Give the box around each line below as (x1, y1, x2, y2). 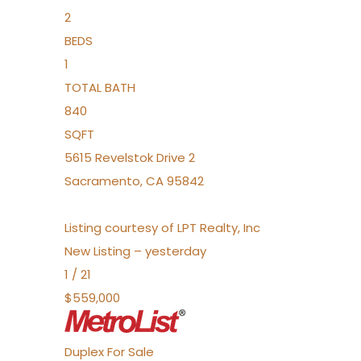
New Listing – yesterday (64, 243, 206, 259)
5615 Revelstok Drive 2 (64, 149, 195, 166)
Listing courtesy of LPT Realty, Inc (64, 219, 260, 236)
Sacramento (64, 172, 140, 189)
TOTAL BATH (64, 79, 135, 96)
